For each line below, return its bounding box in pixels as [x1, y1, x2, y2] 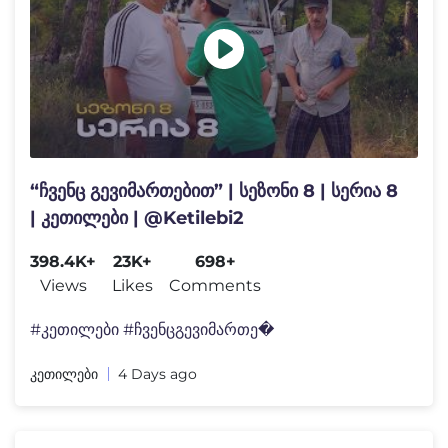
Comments [169, 275, 261, 295]
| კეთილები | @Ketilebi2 [30, 206, 244, 229]
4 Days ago [118, 364, 197, 383]
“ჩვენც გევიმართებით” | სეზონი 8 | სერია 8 [30, 179, 398, 202]
